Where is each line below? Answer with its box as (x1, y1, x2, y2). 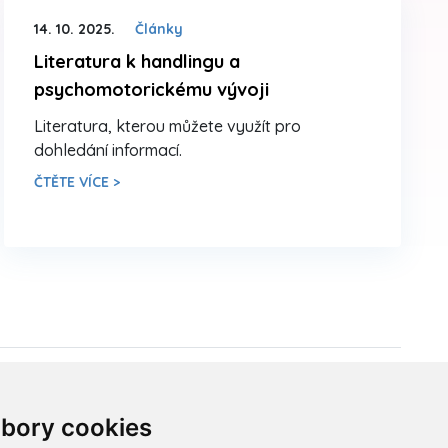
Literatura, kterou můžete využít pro (34, 115, 302, 136)
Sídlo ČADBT (111, 377, 244, 406)
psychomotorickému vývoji (34, 77, 270, 101)
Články (135, 19, 184, 38)
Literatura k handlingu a (34, 49, 241, 73)
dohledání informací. (34, 139, 183, 160)
